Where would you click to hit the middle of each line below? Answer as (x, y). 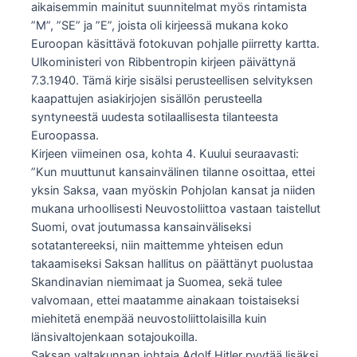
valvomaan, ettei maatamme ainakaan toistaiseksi (165, 300)
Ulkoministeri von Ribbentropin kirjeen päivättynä (164, 62)
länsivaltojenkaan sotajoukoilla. (115, 337)
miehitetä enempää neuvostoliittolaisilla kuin (149, 318)
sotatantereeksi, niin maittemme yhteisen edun (158, 245)
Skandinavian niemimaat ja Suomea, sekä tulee (157, 282)
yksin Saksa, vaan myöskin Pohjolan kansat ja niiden (174, 190)
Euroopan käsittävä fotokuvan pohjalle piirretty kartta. (176, 43)
